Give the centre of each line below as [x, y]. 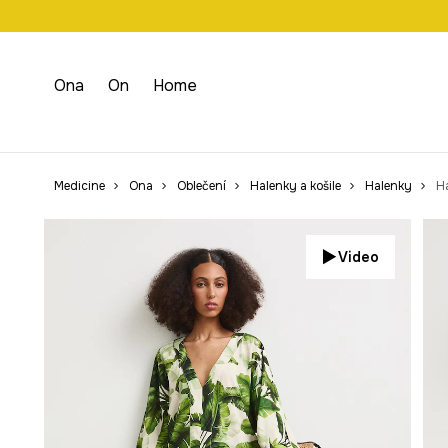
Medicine [79, 186]
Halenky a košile [295, 186]
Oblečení [201, 186]
